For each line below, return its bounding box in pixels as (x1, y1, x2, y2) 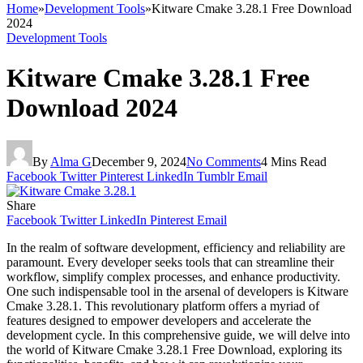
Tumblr (197, 169, 234, 183)
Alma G (50, 154, 92, 169)
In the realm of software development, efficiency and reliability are (6, 240, 345, 254)
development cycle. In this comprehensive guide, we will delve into (6, 327, 350, 342)
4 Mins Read (261, 154, 327, 169)
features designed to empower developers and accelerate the (6, 313, 311, 327)
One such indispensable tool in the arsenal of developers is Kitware (6, 284, 348, 298)
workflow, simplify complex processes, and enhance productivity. (6, 269, 340, 284)
